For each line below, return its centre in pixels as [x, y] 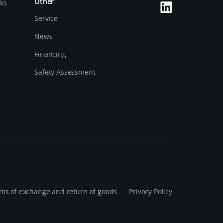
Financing [50, 54]
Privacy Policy [151, 191]
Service [46, 18]
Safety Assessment [65, 72]
